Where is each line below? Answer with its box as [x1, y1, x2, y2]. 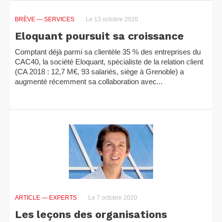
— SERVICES [37, 16, 74, 23]
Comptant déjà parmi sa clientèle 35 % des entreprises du [15, 48, 201, 56]
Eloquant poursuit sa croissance [15, 30, 184, 42]
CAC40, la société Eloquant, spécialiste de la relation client [15, 57, 203, 66]
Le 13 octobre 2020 [84, 16, 138, 23]
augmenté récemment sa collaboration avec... [15, 77, 163, 86]
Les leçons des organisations [15, 208, 167, 221]
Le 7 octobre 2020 [87, 194, 137, 201]
